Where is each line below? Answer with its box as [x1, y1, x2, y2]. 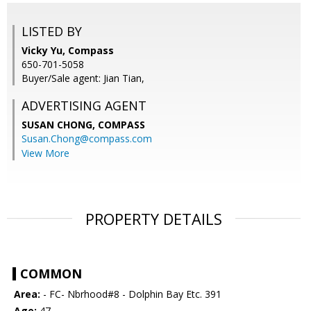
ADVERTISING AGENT [22, 97, 146, 115]
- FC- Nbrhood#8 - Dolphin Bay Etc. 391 [40, 287, 221, 301]
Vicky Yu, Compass [22, 44, 114, 58]
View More [22, 146, 69, 160]
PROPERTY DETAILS [85, 208, 222, 230]
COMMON [20, 265, 82, 283]
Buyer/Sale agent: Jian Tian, [22, 72, 144, 85]
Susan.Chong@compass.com [22, 132, 152, 146]
